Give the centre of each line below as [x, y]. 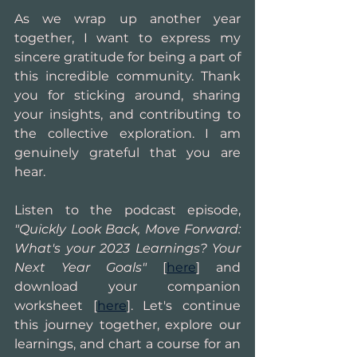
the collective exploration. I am [127, 134]
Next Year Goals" [88, 268]
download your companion [127, 287]
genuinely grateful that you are [127, 153]
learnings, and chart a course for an [127, 344]
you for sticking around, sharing [127, 96]
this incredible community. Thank [127, 76]
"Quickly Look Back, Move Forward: [127, 229]
